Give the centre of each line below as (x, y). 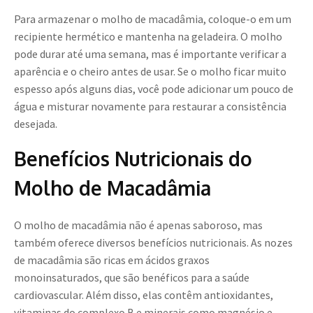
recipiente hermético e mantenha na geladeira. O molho (148, 37)
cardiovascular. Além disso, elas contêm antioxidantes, (144, 295)
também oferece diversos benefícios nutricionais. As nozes (153, 243)
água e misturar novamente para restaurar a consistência (150, 107)
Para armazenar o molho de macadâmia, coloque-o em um (153, 19)
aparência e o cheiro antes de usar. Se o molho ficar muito (150, 72)
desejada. (36, 124)
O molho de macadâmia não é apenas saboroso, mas (138, 225)
